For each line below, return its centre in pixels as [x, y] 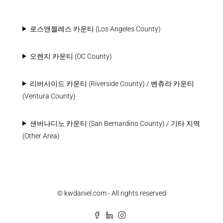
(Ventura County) [49, 96]
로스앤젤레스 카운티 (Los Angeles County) [95, 29]
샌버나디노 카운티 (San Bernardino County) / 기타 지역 [115, 123]
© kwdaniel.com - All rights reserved [111, 193]
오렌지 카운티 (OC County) [71, 56]
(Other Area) [41, 136]
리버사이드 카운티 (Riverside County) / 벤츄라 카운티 [112, 83]
